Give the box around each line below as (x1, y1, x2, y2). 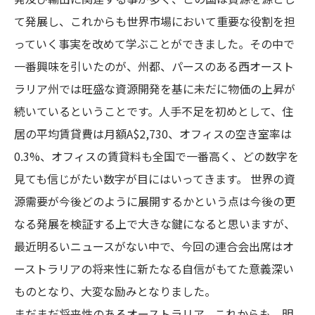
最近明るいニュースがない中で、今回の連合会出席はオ (14, 238, 294, 255)
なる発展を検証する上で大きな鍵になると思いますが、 (14, 215, 295, 232)
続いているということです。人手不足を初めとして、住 (14, 103, 293, 120)
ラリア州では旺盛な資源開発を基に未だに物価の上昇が (14, 80, 295, 97)
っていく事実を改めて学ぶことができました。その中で (14, 35, 295, 52)
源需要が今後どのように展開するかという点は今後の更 (14, 193, 295, 210)
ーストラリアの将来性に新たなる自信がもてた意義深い (14, 260, 294, 277)
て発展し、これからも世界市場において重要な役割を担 (14, 13, 295, 30)
